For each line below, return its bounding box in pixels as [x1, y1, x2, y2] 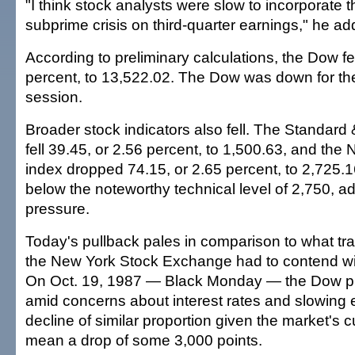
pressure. [25, 200, 90, 217]
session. [25, 88, 82, 105]
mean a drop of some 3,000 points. [25, 331, 262, 349]
